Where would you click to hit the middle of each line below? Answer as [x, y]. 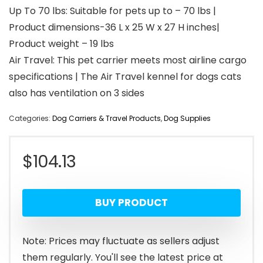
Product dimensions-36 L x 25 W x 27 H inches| [114, 28]
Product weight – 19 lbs [61, 44]
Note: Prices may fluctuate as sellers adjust [121, 241]
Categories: [31, 119]
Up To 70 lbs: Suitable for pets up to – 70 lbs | [112, 11]
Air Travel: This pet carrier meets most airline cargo [128, 60]
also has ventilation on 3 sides [77, 93]
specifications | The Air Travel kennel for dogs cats [125, 77]
